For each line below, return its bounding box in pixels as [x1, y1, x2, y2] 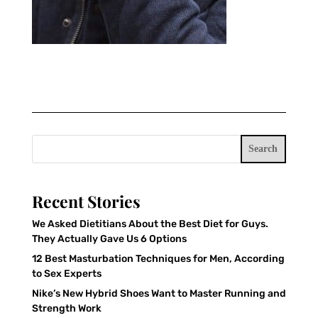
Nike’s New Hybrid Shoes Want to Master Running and [31, 287, 286, 300]
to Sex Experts [31, 267, 102, 280]
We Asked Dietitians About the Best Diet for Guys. [31, 217, 268, 230]
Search [248, 143, 278, 155]
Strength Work [31, 302, 102, 314]
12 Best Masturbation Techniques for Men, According [31, 252, 285, 265]
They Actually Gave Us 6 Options [31, 232, 187, 245]
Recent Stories [31, 190, 141, 212]
